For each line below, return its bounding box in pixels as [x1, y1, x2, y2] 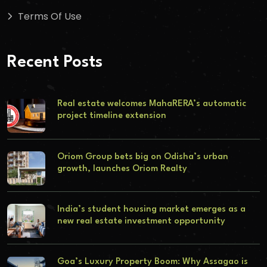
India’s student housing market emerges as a [57, 204, 246, 214]
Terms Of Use [18, 9, 82, 23]
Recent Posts [7, 54, 103, 72]
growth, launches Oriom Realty [57, 164, 187, 173]
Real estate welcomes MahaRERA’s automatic [57, 100, 246, 109]
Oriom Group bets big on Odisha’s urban [57, 152, 228, 162]
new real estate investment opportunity [57, 216, 225, 226]
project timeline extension [57, 111, 166, 121]
